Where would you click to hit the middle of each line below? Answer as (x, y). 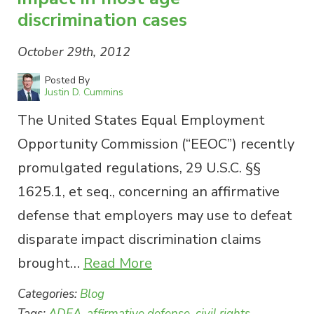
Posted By (67, 80)
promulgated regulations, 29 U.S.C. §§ (139, 168)
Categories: (49, 294)
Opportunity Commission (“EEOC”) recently (156, 144)
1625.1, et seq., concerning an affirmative (149, 191)
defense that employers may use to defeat (155, 215)
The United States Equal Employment (141, 120)
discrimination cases (102, 20)
